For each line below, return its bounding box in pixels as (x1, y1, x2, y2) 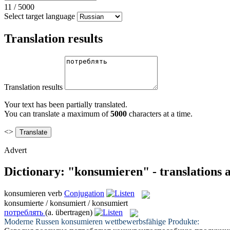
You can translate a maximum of (4, 109, 110, 118)
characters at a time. (127, 109, 193, 118)
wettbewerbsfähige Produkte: (103, 217, 199, 226)
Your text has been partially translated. (4, 100, 127, 109)
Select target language (4, 11, 75, 21)
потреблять (4, 207, 43, 217)
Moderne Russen (4, 217, 61, 226)
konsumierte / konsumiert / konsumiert (4, 198, 128, 207)
